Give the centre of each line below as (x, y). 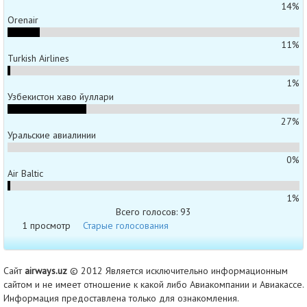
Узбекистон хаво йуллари (61, 96)
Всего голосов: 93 (153, 211)
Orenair (23, 20)
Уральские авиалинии (52, 135)
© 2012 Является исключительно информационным (177, 270)
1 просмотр (46, 225)
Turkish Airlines (38, 58)
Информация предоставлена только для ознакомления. (121, 298)
